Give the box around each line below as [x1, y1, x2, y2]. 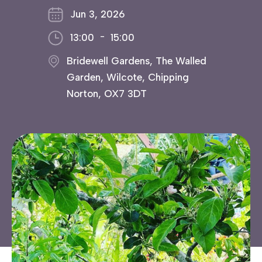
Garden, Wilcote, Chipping [67, 71, 189, 83]
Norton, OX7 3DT [67, 88, 147, 99]
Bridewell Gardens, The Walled [67, 55, 206, 67]
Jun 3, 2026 [70, 8, 125, 20]
